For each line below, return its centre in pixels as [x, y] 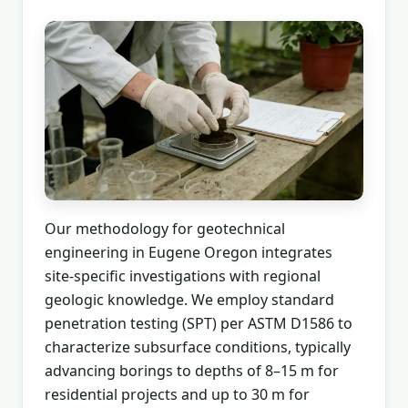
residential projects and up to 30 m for [177, 394]
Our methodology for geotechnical [165, 228]
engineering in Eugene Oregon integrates [189, 252]
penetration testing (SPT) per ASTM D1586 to [199, 323]
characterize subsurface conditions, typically [198, 347]
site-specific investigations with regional [183, 275]
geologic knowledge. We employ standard [189, 299]
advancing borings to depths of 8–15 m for [192, 370]
